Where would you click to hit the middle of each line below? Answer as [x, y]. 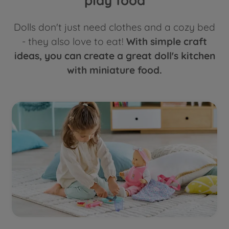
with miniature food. [114, 70]
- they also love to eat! [74, 41]
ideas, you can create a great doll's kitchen [114, 55]
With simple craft [167, 41]
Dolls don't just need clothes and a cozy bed [114, 27]
